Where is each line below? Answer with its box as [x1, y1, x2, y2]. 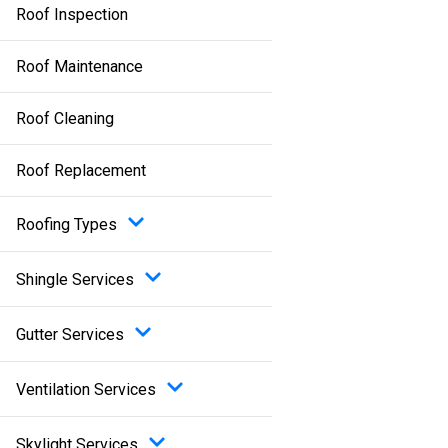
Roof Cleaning [15, 109, 114, 128]
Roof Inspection [15, 5, 128, 24]
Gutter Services [15, 324, 124, 344]
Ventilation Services [15, 379, 156, 399]
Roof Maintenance [15, 57, 143, 76]
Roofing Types [15, 214, 117, 234]
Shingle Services [15, 269, 134, 289]
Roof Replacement [15, 161, 146, 180]
